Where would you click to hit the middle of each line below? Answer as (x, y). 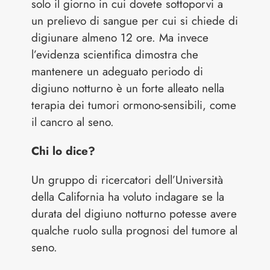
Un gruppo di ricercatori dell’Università (127, 180)
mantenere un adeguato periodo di (118, 71)
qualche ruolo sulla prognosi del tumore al (135, 230)
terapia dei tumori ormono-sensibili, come (134, 105)
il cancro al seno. (73, 122)
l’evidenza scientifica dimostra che (115, 54)
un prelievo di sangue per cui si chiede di (135, 20)
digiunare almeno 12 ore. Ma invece (120, 37)
